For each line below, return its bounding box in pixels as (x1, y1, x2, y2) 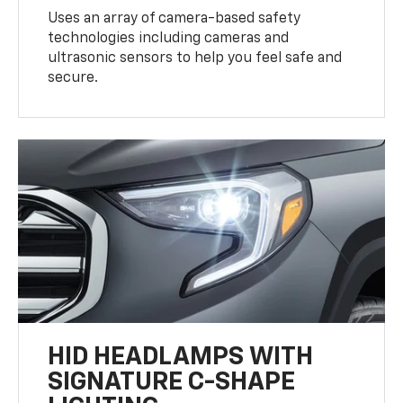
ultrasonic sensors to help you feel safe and (48, 51, 343, 67)
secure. (48, 71, 99, 86)
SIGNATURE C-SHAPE (48, 370, 296, 396)
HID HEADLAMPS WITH (48, 345, 314, 371)
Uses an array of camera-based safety (48, 12, 301, 27)
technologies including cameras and (48, 31, 290, 47)
